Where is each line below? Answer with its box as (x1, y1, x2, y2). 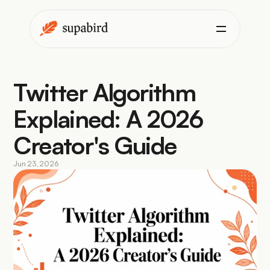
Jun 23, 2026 (13, 159, 58, 168)
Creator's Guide (13, 130, 177, 160)
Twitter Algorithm (13, 77, 196, 107)
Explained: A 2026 (13, 104, 203, 134)
